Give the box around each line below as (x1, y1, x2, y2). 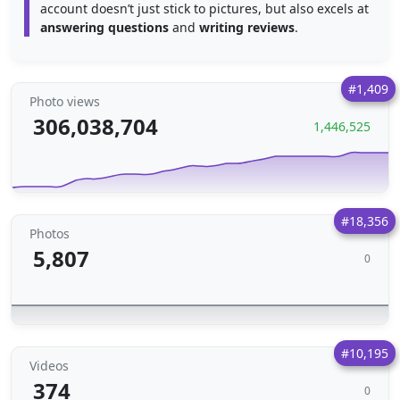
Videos (29, 357, 69, 374)
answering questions (40, 19, 169, 36)
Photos (29, 225, 70, 242)
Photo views (29, 93, 100, 110)
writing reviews (199, 19, 295, 36)
